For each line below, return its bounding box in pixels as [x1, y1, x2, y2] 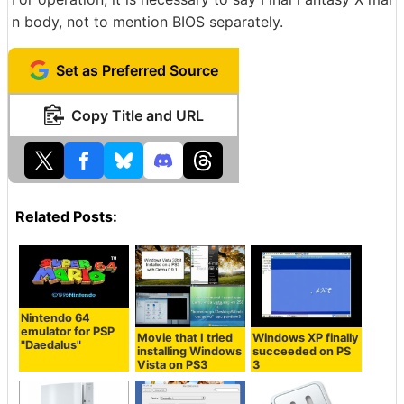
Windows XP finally [252, 331, 360, 345]
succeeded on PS [252, 344, 352, 359]
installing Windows [136, 344, 242, 359]
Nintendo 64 [21, 310, 91, 325]
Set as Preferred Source [56, 61, 218, 79]
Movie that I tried [136, 331, 233, 345]
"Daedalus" [21, 337, 82, 352]
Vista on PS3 [136, 358, 207, 372]
